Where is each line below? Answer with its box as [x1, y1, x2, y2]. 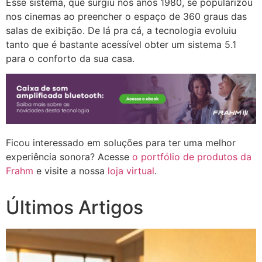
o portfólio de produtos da [132, 151, 251, 163]
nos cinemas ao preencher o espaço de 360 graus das [6, 10, 247, 22]
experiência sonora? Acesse [6, 151, 132, 163]
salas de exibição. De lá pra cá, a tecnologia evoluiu [6, 24, 236, 36]
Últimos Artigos [6, 195, 143, 219]
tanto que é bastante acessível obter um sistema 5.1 [6, 38, 236, 50]
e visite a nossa [33, 165, 108, 177]
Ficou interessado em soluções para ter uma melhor [6, 137, 236, 149]
